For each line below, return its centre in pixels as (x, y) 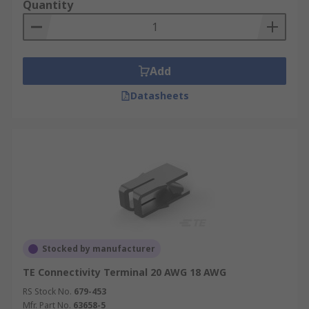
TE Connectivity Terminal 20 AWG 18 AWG (124, 272)
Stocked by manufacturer (99, 249)
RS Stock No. (47, 291)
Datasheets (159, 96)
